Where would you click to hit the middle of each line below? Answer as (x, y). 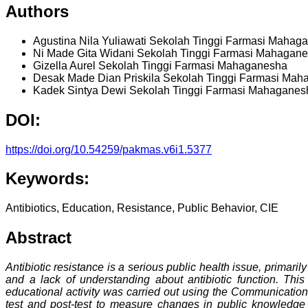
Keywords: (47, 179)
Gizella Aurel (66, 65)
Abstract (38, 238)
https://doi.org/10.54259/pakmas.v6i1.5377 (109, 149)
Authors (37, 11)
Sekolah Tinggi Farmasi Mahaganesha (193, 65)
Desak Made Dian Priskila (98, 78)
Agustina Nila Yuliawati (91, 41)
